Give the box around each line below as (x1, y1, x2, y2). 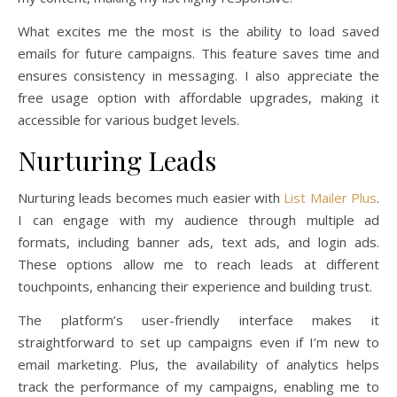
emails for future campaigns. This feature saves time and (18, 43, 379, 62)
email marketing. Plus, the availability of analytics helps (18, 354, 379, 373)
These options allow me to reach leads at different (18, 254, 379, 273)
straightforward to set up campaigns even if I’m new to (18, 332, 379, 351)
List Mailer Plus (284, 188, 377, 206)
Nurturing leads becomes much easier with (18, 188, 284, 206)
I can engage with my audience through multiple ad (18, 210, 379, 229)
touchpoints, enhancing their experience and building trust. (18, 276, 372, 295)
